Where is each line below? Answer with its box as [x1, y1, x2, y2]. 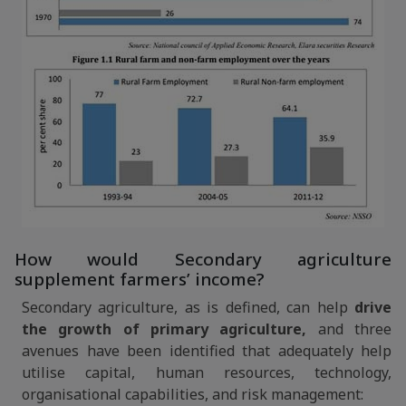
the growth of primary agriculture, [22, 319, 307, 339]
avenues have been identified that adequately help [22, 341, 391, 361]
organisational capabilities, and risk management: [22, 384, 363, 404]
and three [306, 319, 392, 339]
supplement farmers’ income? [14, 267, 265, 291]
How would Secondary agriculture [14, 247, 391, 271]
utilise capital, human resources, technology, [22, 362, 391, 382]
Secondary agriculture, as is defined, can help [22, 297, 354, 317]
